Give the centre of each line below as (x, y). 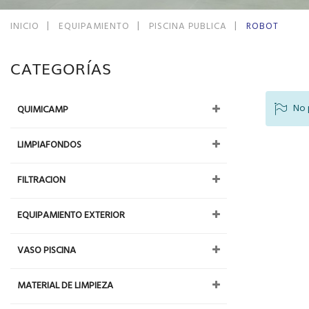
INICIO (26, 27)
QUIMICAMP (43, 110)
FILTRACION (41, 180)
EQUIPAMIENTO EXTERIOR (71, 216)
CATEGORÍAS (61, 68)
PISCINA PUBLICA (189, 27)
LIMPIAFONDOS (49, 145)
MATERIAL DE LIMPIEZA (65, 286)
